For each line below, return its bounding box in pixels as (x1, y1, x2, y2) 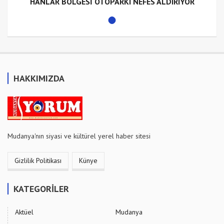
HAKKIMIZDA (13, 72, 64, 84)
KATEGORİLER (13, 182, 69, 194)
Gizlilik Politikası (14, 155, 61, 165)
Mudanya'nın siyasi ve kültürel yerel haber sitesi (7, 131, 150, 140)
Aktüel (15, 207, 33, 216)
